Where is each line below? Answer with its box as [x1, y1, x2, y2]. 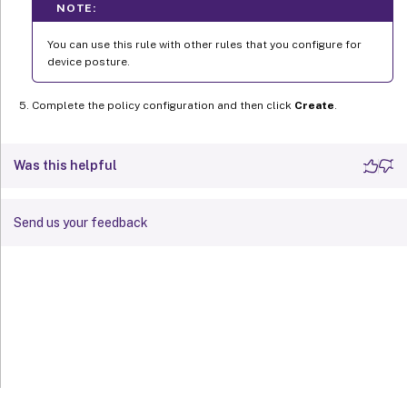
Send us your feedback [14, 215, 148, 231]
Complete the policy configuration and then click [32, 99, 294, 113]
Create [294, 99, 334, 113]
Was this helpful [14, 158, 117, 174]
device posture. [47, 55, 130, 69]
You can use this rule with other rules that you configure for [47, 38, 362, 52]
